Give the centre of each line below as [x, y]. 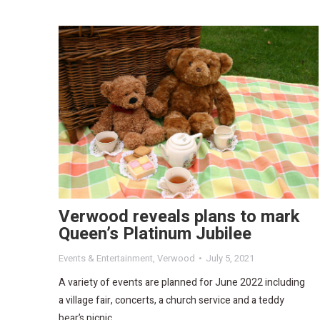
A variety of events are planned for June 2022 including [182, 283]
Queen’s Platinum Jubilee [155, 234]
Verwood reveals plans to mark [179, 217]
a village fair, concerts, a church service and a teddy [171, 301]
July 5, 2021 [230, 259]
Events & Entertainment [106, 259]
